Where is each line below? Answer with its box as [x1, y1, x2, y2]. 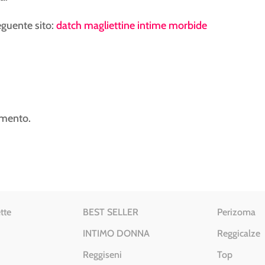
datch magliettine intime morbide [56, 18, 208, 32]
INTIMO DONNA [83, 228, 150, 240]
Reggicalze [216, 228, 260, 240]
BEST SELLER [83, 206, 139, 218]
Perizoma [216, 206, 256, 218]
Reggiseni [83, 249, 122, 261]
